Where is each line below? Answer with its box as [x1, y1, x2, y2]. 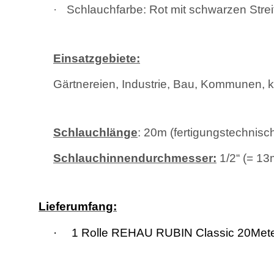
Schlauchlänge [53, 126, 138, 139]
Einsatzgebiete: [53, 52, 140, 65]
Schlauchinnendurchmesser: [53, 152, 217, 165]
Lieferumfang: [39, 200, 117, 213]
